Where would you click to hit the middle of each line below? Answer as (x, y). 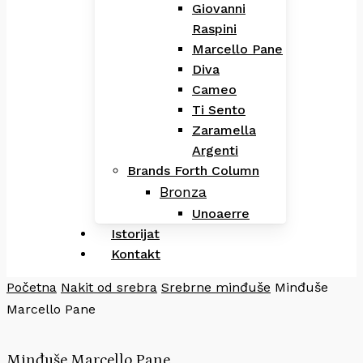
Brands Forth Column (193, 171)
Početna (32, 287)
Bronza (183, 192)
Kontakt (136, 254)
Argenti (215, 150)
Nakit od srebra (109, 287)
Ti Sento (219, 110)
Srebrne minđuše (216, 287)
